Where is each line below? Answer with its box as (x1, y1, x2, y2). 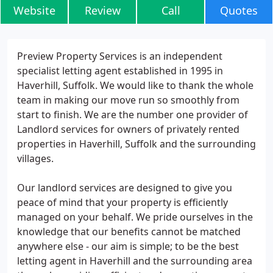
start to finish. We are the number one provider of (17, 108, 248, 121)
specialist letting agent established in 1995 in (17, 64, 223, 77)
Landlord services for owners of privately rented (17, 122, 239, 136)
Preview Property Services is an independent (17, 49, 222, 63)
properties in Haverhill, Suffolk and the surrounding (17, 137, 256, 151)
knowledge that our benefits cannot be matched (17, 225, 241, 238)
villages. (17, 152, 54, 165)
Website (13, 3, 55, 18)
